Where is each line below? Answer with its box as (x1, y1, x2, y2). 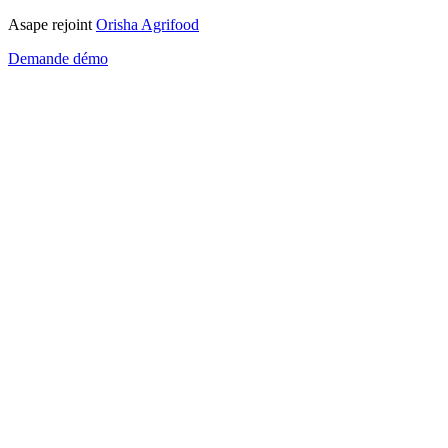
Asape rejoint (8, 16, 96, 33)
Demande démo (8, 50, 108, 67)
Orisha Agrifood (96, 16, 199, 33)
